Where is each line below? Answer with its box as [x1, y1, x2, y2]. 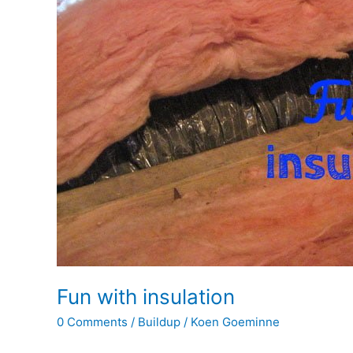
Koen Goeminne [191, 314, 280, 330]
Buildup [138, 314, 180, 330]
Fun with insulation [57, 284, 235, 310]
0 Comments [57, 314, 128, 330]
